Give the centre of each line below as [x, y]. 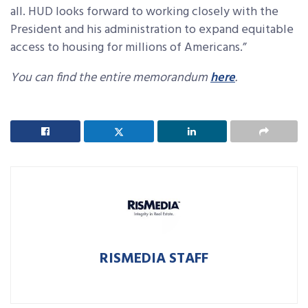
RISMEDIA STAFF [154, 259]
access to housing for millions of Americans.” [129, 48]
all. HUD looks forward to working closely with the [144, 12]
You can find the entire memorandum [110, 78]
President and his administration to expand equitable [152, 30]
